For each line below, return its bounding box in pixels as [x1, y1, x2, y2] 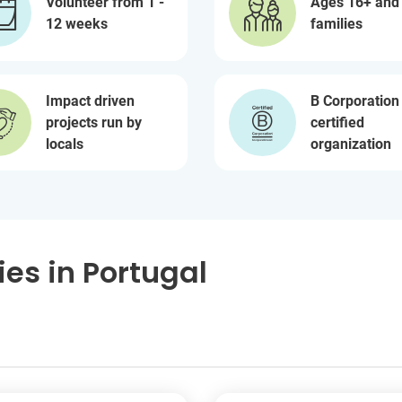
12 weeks [46, 14, 108, 32]
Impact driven [46, 92, 135, 109]
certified [310, 113, 364, 131]
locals [46, 135, 83, 153]
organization [310, 135, 391, 153]
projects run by [46, 113, 142, 131]
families [310, 14, 363, 32]
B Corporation [310, 92, 399, 109]
